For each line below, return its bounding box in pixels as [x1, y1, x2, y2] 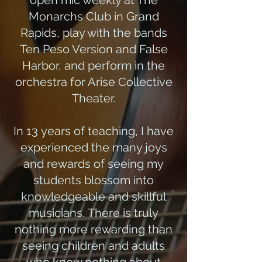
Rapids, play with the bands [20, 26, 167, 40]
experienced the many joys [20, 140, 167, 154]
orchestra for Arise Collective [15, 75, 173, 89]
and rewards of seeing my [23, 157, 164, 171]
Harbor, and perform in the [22, 58, 165, 73]
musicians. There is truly [29, 206, 158, 220]
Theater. [71, 91, 116, 105]
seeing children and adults [22, 239, 165, 253]
